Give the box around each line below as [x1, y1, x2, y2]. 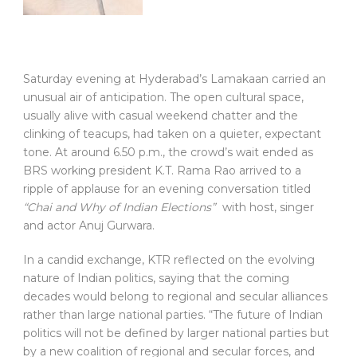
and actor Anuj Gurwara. [23, 218, 155, 233]
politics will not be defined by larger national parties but [23, 326, 329, 341]
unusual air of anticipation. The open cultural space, [23, 90, 304, 105]
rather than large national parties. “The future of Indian [23, 308, 323, 323]
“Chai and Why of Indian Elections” [23, 200, 215, 215]
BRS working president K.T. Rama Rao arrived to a [23, 163, 301, 178]
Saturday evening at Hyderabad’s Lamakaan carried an [23, 72, 326, 87]
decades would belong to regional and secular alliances [23, 289, 328, 304]
